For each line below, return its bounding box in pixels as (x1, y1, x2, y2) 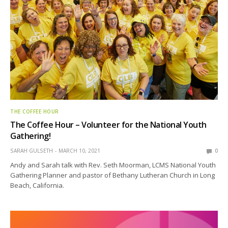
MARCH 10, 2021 (59, 147, 100, 155)
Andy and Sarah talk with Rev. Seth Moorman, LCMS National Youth (10, 160, 216, 170)
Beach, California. (10, 181, 65, 190)
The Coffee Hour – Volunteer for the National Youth (10, 119, 207, 131)
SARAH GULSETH (10, 147, 53, 155)
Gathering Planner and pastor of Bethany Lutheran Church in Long (10, 170, 215, 180)
